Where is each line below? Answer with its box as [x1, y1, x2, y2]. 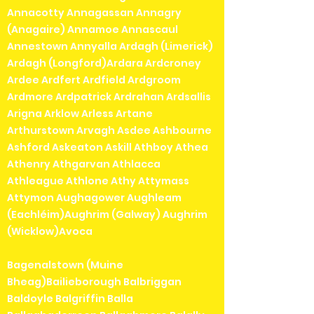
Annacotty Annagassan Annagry [7, 5, 182, 20]
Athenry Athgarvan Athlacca [7, 156, 161, 171]
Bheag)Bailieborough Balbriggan [7, 274, 182, 289]
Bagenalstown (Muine [7, 257, 123, 272]
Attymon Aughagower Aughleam [7, 190, 182, 205]
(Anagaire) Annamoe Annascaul [7, 22, 178, 36]
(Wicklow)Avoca [7, 224, 93, 238]
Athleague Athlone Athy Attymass [7, 173, 189, 188]
